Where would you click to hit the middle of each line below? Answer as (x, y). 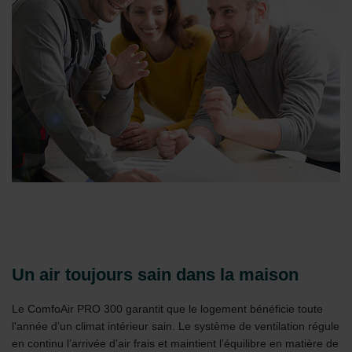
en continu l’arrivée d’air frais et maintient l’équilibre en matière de (175, 343)
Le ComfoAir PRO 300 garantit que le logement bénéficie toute (167, 308)
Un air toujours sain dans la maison (155, 275)
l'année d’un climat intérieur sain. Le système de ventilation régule (176, 326)
